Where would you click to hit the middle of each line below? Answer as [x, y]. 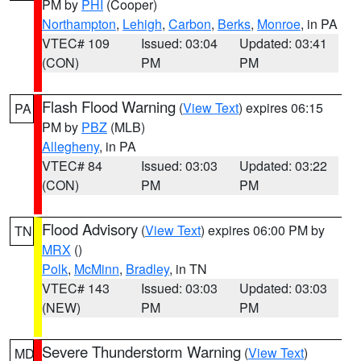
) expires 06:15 [281, 108]
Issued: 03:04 [179, 43]
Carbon [190, 24]
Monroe [279, 24]
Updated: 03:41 [284, 43]
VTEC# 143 [76, 288]
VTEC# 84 [72, 166]
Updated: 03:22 [284, 166]
